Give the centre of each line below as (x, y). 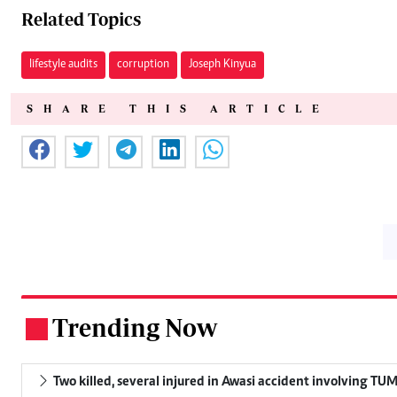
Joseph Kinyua (222, 65)
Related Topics (81, 19)
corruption (143, 65)
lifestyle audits (63, 65)
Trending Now (135, 328)
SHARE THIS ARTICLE (178, 109)
